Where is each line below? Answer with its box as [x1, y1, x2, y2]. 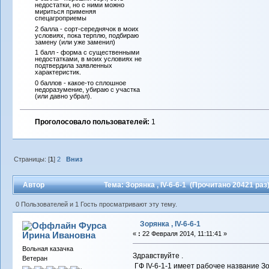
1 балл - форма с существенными [35, 49, 140, 56]
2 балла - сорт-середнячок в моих [35, 25, 139, 32]
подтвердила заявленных [35, 62, 113, 70]
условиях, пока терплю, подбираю [35, 31, 139, 39]
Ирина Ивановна [22, 230, 96, 241]
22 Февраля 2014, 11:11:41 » [140, 230, 227, 238]
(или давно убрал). [35, 92, 92, 100]
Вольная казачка [22, 245, 73, 252]
